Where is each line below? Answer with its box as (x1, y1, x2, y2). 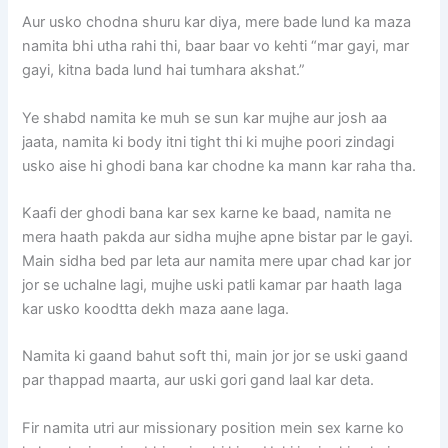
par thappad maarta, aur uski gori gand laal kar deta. (22, 371, 375, 390)
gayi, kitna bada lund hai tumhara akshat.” (22, 61, 306, 80)
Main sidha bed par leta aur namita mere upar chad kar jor (22, 252, 412, 271)
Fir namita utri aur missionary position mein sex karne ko (22, 418, 405, 437)
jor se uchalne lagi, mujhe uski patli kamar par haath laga (22, 276, 403, 295)
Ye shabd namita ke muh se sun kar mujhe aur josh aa (22, 108, 388, 127)
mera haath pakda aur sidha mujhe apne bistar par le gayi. (22, 228, 414, 247)
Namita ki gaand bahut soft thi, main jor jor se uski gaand (22, 347, 409, 366)
